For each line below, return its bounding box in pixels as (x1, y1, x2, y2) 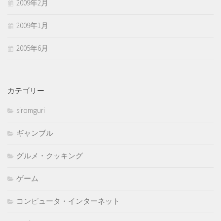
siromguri (16, 106, 45, 115)
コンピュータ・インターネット (16, 196, 120, 206)
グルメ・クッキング (16, 151, 83, 161)
